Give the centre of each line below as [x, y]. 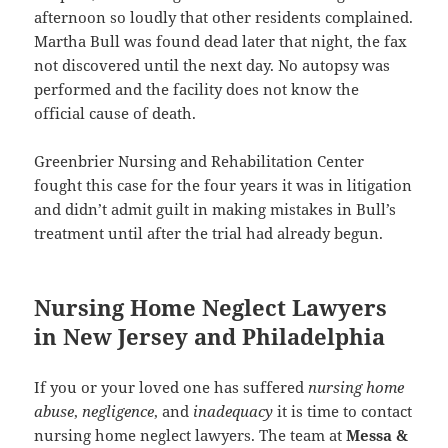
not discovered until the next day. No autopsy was [212, 64]
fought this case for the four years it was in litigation [223, 184]
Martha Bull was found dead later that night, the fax [221, 40]
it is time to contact [345, 410]
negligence [118, 410]
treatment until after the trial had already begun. [211, 232]
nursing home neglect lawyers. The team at [190, 434]
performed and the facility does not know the [197, 88]
